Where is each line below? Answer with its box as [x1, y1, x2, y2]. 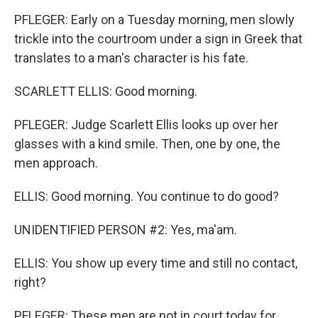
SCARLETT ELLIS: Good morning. [14, 84, 197, 99]
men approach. [14, 155, 98, 170]
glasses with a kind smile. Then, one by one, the [14, 136, 280, 151]
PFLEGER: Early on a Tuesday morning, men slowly [14, 12, 295, 27]
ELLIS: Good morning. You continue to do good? [14, 189, 279, 204]
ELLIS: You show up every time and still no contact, [14, 256, 297, 270]
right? [14, 275, 46, 290]
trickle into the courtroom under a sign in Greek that [14, 31, 302, 46]
